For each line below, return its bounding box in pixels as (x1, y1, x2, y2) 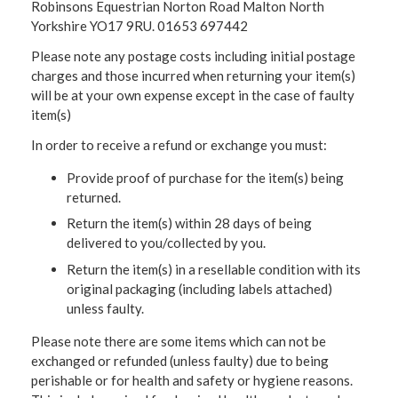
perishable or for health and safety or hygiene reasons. (31, 371, 353, 388)
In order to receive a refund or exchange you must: (31, 136, 327, 153)
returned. (67, 188, 121, 205)
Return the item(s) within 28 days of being (67, 215, 312, 232)
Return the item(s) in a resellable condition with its (67, 260, 361, 277)
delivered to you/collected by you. (67, 235, 266, 251)
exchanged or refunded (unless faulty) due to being (31, 352, 329, 369)
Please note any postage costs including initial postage (31, 47, 355, 64)
